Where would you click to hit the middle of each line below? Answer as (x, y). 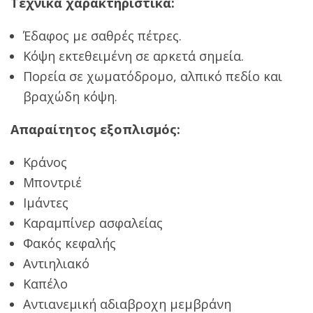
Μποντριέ (52, 182)
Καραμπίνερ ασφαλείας (93, 223)
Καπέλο (45, 283)
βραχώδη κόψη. (70, 96)
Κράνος (45, 162)
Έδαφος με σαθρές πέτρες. (102, 35)
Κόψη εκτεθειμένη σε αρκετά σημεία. (133, 56)
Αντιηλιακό (56, 263)
